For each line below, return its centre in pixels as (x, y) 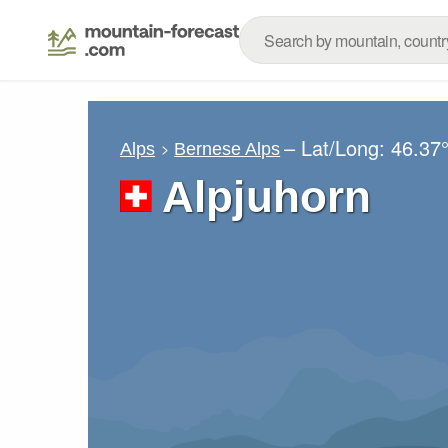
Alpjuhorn (267, 196)
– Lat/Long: (338, 147)
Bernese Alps (227, 148)
